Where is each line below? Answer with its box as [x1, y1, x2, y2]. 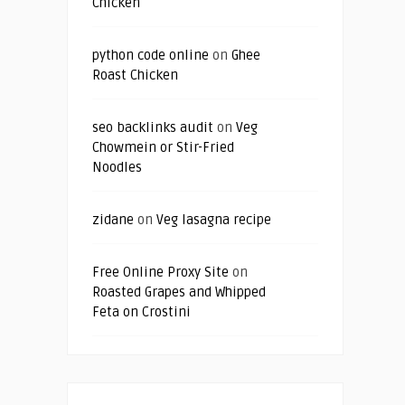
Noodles [92, 159, 142, 176]
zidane [92, 212, 134, 229]
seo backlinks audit [92, 119, 213, 137]
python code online [92, 47, 209, 64]
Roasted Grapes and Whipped [92, 284, 266, 301]
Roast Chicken [92, 67, 178, 84]
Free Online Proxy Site [92, 264, 229, 281]
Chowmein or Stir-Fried [92, 139, 234, 156]
